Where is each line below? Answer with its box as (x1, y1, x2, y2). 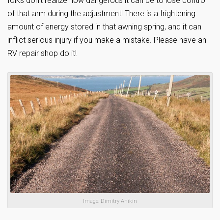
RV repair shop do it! (7, 48, 77, 58)
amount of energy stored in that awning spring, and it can (7, 22, 201, 31)
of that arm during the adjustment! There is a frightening (7, 8, 195, 18)
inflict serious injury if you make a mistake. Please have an (7, 35, 206, 45)
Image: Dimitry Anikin (83, 198, 137, 205)
